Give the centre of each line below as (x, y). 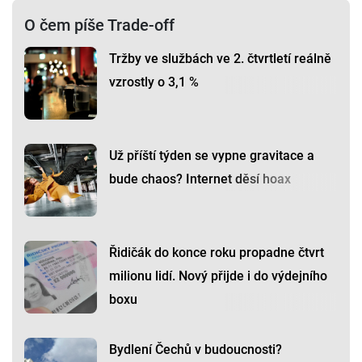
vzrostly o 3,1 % (154, 82)
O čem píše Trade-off (99, 25)
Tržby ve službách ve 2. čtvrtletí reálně (220, 59)
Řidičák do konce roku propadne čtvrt (217, 253)
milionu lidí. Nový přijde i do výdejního (218, 276)
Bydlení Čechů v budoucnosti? (196, 350)
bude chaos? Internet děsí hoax (200, 179)
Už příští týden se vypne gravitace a (212, 156)
